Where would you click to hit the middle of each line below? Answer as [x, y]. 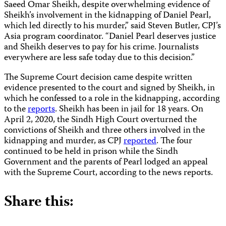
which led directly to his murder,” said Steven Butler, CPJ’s [112, 26]
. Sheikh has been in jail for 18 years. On [129, 109]
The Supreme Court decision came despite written [98, 78]
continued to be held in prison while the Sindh [91, 152]
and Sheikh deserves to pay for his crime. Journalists [101, 47]
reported [140, 141]
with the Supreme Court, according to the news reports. [108, 173]
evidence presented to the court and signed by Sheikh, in [109, 88]
